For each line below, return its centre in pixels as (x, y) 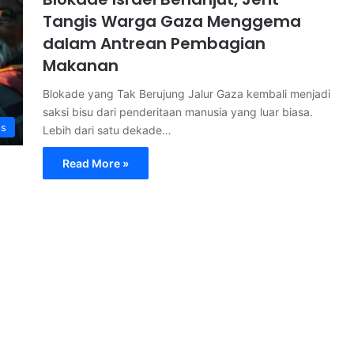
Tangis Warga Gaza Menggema (172, 21)
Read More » (96, 163)
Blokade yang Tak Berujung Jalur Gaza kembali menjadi (186, 93)
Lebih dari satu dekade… (107, 130)
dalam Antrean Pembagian (154, 43)
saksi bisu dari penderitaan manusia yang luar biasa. (178, 111)
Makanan (81, 65)
